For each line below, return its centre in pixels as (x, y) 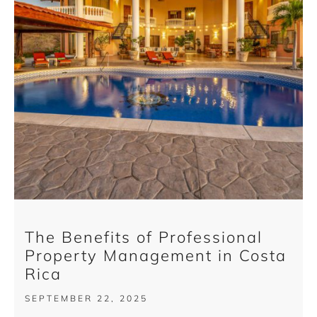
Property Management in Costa (156, 255)
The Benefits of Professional (144, 237)
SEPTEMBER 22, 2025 (86, 298)
